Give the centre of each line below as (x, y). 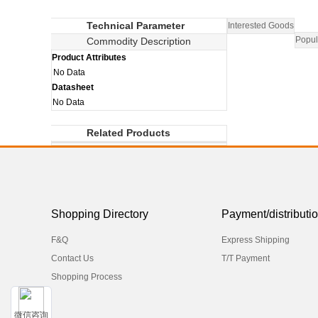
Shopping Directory (100, 214)
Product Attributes (89, 57)
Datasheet (73, 87)
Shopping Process (87, 277)
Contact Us (72, 258)
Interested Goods (261, 26)
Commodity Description (139, 41)
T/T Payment (246, 258)
